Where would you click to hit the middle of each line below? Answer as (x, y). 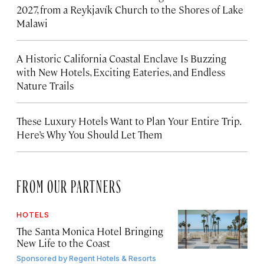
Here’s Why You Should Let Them (89, 134)
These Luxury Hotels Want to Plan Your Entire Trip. (128, 121)
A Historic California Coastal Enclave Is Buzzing (121, 58)
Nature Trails (45, 85)
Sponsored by (42, 258)
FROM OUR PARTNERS (69, 184)
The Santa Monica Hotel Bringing (90, 231)
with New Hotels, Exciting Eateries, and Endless (121, 72)
